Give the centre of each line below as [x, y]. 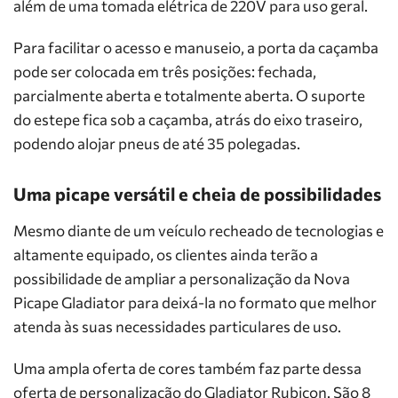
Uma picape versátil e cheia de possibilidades [197, 194]
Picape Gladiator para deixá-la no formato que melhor [195, 302]
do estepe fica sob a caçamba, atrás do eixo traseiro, [188, 119]
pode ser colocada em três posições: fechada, [165, 72]
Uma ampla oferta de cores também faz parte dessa [187, 368]
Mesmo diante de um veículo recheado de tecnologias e [199, 231]
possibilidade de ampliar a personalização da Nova [182, 279]
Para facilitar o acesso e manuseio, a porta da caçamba [196, 48]
